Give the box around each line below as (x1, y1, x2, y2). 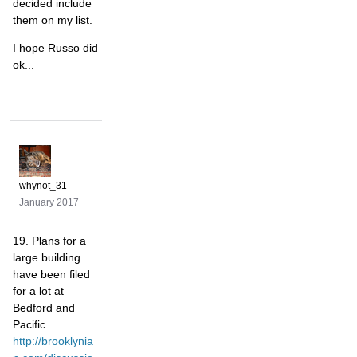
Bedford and (13, 301, 75, 315)
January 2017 (19, 197, 79, 209)
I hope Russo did (13, 41, 98, 55)
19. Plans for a (13, 234, 86, 248)
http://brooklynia (13, 335, 93, 348)
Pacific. (13, 318, 49, 331)
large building (13, 251, 80, 265)
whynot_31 (19, 180, 67, 192)
